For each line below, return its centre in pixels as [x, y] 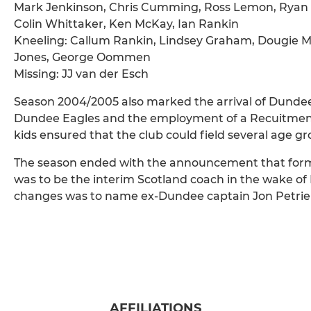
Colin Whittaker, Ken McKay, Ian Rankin [126, 24]
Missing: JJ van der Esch [81, 74]
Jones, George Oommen [82, 58]
